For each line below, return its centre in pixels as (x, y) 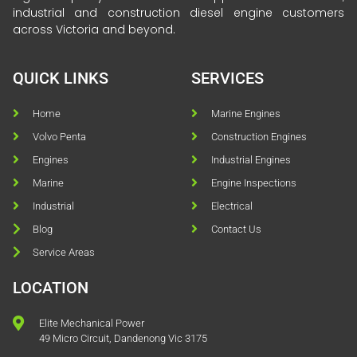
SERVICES (228, 78)
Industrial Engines (251, 159)
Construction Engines (259, 136)
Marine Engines (246, 113)
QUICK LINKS (61, 78)
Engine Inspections (254, 182)
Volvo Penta (59, 136)
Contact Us (236, 229)
